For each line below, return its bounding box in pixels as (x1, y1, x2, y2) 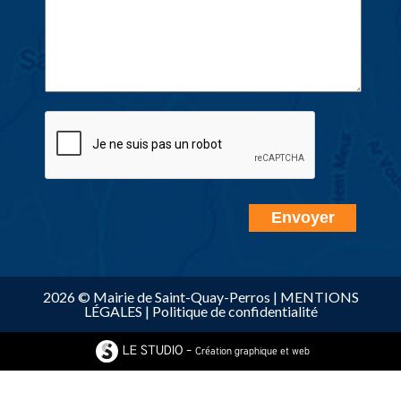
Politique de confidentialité (151, 302, 318, 320)
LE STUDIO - (123, 344, 195, 358)
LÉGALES (83, 302, 142, 320)
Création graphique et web (195, 346, 310, 357)
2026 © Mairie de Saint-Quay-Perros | (42, 287, 280, 305)
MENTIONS (279, 287, 359, 305)
